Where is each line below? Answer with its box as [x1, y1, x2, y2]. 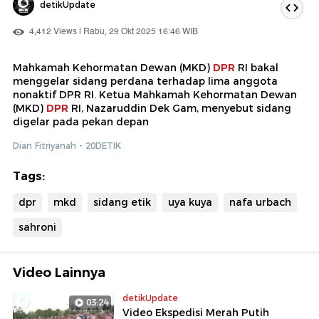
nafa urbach [229, 195, 291, 209]
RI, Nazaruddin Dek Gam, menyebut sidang [71, 101, 291, 115]
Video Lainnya [13, 264, 105, 281]
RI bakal [238, 61, 278, 74]
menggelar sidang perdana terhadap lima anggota [13, 74, 278, 88]
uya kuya [168, 195, 212, 209]
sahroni [19, 220, 56, 234]
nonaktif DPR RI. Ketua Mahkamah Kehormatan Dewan [13, 88, 297, 101]
